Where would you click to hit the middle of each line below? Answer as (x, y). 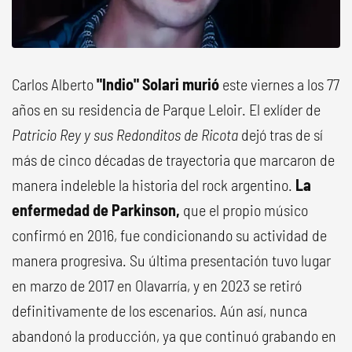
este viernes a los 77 (281, 84)
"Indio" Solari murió (158, 84)
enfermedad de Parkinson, (96, 209)
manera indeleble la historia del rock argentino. (154, 184)
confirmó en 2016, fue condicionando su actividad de (169, 235)
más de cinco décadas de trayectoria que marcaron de (173, 159)
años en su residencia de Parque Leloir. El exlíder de (166, 109)
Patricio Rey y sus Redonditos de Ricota (125, 134)
